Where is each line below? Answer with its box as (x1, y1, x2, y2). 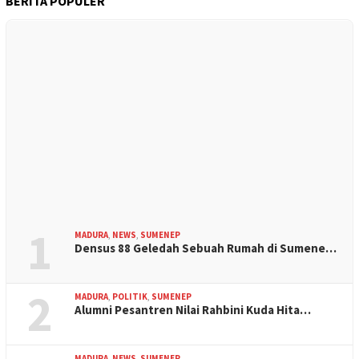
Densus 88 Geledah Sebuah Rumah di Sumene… (75, 240, 337, 256)
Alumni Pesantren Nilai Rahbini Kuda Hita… (75, 302, 311, 318)
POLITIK (112, 291, 147, 303)
